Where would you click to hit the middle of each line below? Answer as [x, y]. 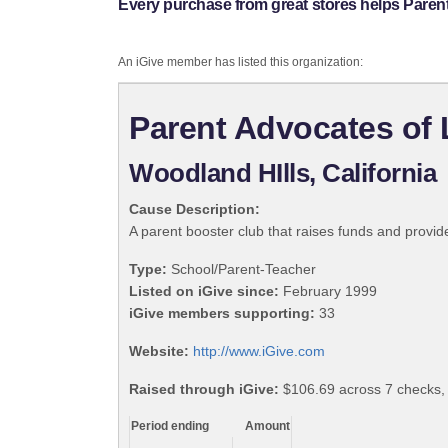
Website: [159, 351]
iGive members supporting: [222, 313]
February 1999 [328, 291]
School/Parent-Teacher [241, 269]
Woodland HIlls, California [283, 173]
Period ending [170, 426]
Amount [267, 426]
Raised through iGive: [204, 389]
